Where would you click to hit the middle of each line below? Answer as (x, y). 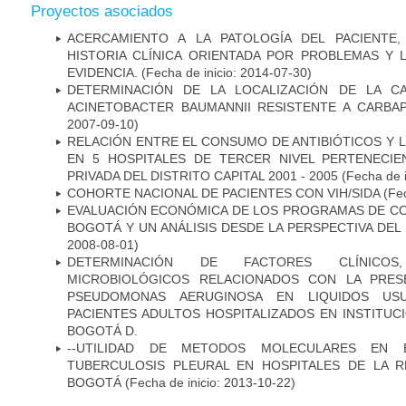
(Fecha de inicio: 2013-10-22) (208, 382)
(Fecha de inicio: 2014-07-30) (227, 72)
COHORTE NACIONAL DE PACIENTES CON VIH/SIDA (223, 193)
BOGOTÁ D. (102, 330)
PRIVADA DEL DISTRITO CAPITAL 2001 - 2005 (204, 175)
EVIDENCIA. (104, 72)
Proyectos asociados (102, 11)
